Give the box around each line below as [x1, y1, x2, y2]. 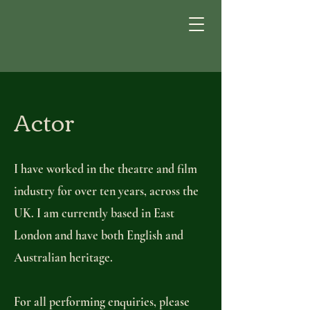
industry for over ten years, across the [14, 183, 199, 199]
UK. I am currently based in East [14, 206, 174, 221]
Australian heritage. [14, 250, 118, 265]
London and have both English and [14, 228, 183, 243]
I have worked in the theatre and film [14, 161, 197, 176]
